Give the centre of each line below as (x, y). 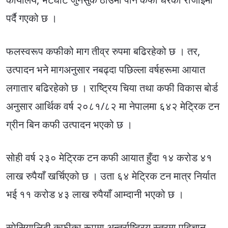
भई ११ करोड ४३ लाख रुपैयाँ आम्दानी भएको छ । (95, 194)
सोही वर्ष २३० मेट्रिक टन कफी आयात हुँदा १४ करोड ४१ (109, 158)
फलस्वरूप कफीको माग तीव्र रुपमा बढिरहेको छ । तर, (103, 51)
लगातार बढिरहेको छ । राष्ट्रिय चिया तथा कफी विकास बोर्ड (112, 88)
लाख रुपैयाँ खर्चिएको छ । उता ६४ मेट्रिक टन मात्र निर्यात (111, 176)
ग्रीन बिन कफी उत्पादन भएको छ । (69, 125)
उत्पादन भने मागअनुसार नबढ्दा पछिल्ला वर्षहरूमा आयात (106, 70)
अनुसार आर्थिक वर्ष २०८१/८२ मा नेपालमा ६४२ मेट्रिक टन (113, 106)
